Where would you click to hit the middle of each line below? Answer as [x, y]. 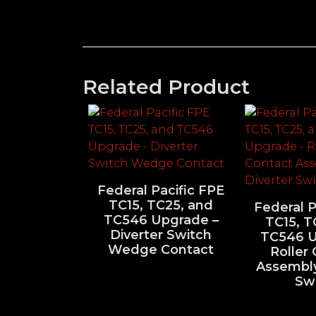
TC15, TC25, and [161, 205]
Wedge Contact [161, 249]
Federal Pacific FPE [161, 190]
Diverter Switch [161, 235]
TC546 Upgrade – [161, 220]
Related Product [166, 86]
